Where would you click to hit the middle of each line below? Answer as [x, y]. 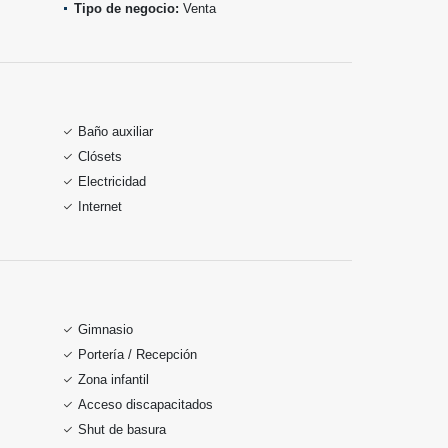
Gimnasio [105, 329]
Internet [100, 206]
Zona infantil [113, 379]
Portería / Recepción [137, 354]
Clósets [100, 156]
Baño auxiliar [115, 131]
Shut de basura [122, 429]
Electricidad [112, 181]
